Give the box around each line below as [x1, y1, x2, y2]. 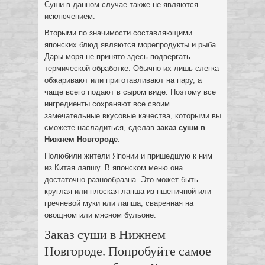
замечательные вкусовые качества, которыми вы [44, 111, 221, 120]
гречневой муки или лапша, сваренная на [44, 199, 193, 208]
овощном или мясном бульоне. [44, 211, 156, 219]
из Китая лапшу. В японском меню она [44, 163, 183, 172]
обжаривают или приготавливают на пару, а [44, 76, 202, 85]
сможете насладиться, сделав [44, 123, 157, 132]
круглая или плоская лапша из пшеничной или [44, 187, 211, 196]
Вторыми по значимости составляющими [44, 28, 192, 37]
